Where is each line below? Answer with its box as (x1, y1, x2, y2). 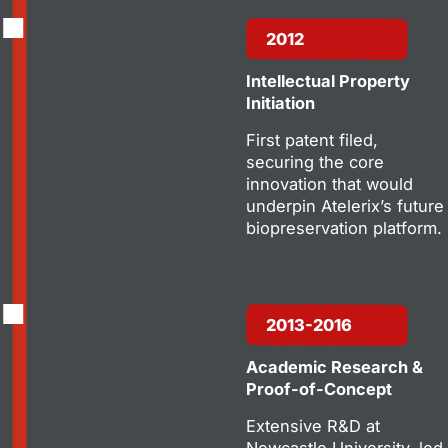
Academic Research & (246, 356, 423, 377)
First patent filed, (246, 129, 378, 150)
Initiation (246, 92, 315, 113)
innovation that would (246, 173, 413, 194)
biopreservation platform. (246, 217, 442, 238)
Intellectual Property (246, 70, 410, 91)
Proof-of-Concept (246, 378, 392, 399)
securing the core (246, 151, 384, 172)
